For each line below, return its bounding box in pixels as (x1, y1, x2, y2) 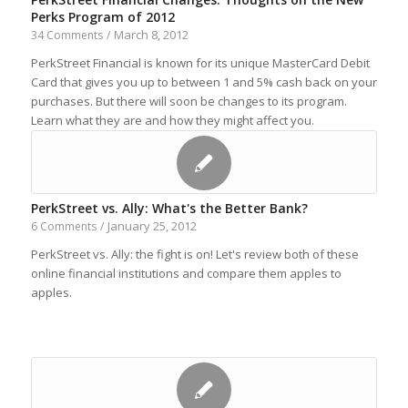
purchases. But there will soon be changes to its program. (30, 93, 347, 109)
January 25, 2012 (107, 218, 197, 234)
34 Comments (30, 27, 103, 43)
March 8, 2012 (113, 26, 189, 43)
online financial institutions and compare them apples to (30, 265, 342, 281)
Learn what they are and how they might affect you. (30, 112, 314, 128)
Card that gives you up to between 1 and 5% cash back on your (30, 74, 377, 90)
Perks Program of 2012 (30, 8, 175, 25)
